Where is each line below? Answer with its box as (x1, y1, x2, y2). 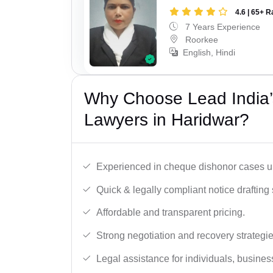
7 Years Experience (183, 21, 261, 32)
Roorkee (183, 34, 219, 44)
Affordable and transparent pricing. (96, 207, 245, 218)
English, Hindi (183, 47, 236, 57)
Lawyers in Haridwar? (84, 110, 249, 130)
